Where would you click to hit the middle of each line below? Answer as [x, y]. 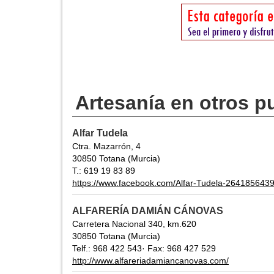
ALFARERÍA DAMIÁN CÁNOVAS [148, 211]
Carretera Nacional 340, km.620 [134, 224]
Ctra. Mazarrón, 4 [106, 146]
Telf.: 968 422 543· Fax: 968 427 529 [144, 249]
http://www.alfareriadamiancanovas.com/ [150, 261]
